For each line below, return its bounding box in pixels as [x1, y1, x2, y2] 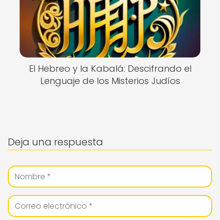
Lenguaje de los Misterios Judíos [40, 75, 180, 87]
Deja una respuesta [8, 135, 103, 149]
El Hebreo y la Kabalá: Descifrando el [28, 62, 192, 75]
